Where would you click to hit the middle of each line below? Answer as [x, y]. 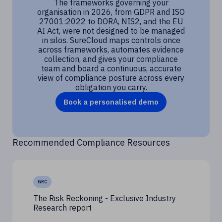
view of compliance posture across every [111, 78]
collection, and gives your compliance [111, 59]
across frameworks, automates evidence [111, 49]
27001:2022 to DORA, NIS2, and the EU [111, 21]
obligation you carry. [111, 87]
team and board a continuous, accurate [111, 68]
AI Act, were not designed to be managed [111, 30]
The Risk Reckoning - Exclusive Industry [105, 198]
